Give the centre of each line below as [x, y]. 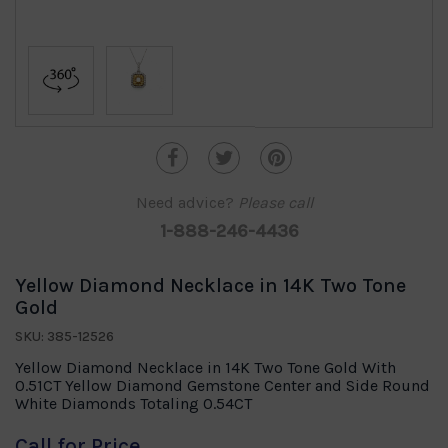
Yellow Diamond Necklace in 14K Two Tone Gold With [205, 368]
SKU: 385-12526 [64, 337]
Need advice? [186, 203]
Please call [275, 203]
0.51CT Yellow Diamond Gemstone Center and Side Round [222, 386]
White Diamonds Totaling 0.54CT [133, 404]
